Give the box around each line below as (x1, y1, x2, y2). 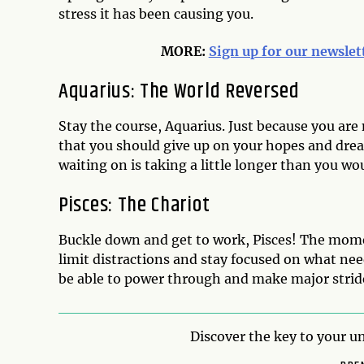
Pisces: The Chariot (58, 188, 210, 221)
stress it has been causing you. (58, 5, 253, 22)
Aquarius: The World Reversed (58, 75, 300, 107)
